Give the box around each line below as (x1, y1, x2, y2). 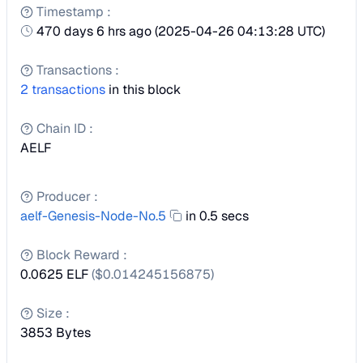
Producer (36, 188, 94, 205)
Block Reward (36, 246, 123, 263)
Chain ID (36, 120, 89, 137)
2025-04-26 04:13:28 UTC (158, 23, 322, 40)
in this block (109, 81, 181, 98)
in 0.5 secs (186, 207, 249, 224)
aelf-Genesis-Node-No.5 (20, 207, 166, 224)
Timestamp (36, 3, 107, 20)
